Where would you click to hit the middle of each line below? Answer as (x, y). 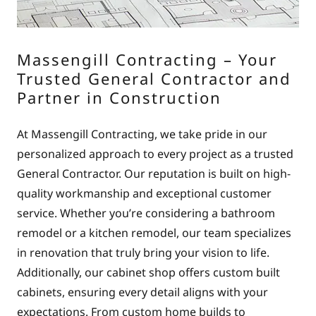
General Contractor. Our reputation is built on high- (154, 174)
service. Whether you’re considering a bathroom (146, 213)
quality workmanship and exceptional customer (144, 193)
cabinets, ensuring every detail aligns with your (142, 292)
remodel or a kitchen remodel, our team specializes (154, 233)
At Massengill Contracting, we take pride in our (142, 134)
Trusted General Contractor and (154, 78)
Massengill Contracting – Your (147, 59)
